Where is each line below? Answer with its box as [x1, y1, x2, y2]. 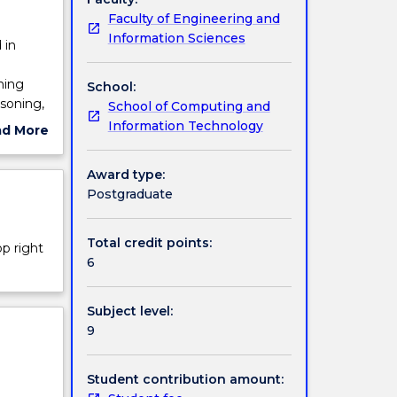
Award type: [86, 166, 165, 183]
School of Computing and [107, 97, 270, 114]
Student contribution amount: [86, 370, 284, 387]
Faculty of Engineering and [107, 10, 280, 27]
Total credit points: [86, 234, 212, 251]
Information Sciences [107, 29, 245, 46]
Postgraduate [86, 185, 173, 202]
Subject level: [86, 302, 173, 319]
